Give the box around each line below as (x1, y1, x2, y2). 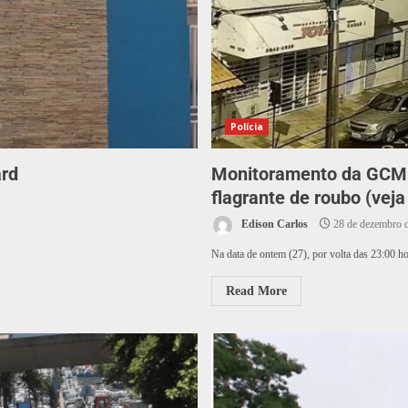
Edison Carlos (238, 218, 308, 231)
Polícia (229, 120, 264, 133)
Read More (225, 284, 287, 298)
